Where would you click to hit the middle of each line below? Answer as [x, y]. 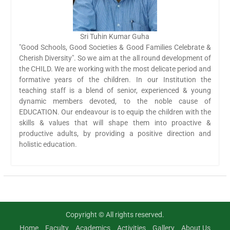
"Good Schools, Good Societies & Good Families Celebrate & [115, 47]
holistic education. [48, 145]
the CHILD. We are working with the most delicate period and [115, 69]
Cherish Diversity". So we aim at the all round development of [115, 58]
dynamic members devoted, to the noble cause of [115, 101]
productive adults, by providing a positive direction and [115, 134]
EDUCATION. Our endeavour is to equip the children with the [115, 112]
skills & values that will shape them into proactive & [115, 123]
